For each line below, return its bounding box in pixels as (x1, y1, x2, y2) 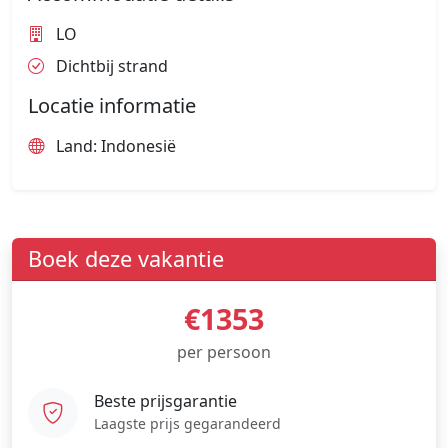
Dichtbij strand (52, 55, 168, 78)
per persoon (177, 341, 271, 364)
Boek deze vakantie (28, 244, 224, 274)
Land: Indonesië (52, 135, 176, 158)
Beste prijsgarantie (94, 389, 237, 412)
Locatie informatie (28, 92, 196, 120)
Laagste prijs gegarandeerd (94, 413, 281, 433)
